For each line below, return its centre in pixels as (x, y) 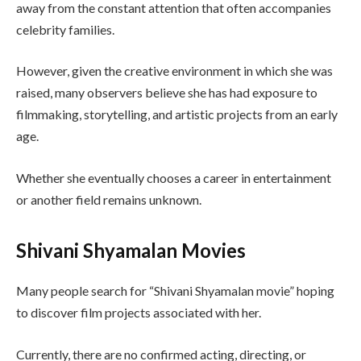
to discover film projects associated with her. (139, 313)
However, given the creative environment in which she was (174, 71)
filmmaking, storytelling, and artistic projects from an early (177, 114)
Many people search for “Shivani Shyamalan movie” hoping (175, 291)
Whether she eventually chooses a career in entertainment (174, 178)
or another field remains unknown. (109, 199)
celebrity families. (65, 29)
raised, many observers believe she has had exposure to (167, 93)
